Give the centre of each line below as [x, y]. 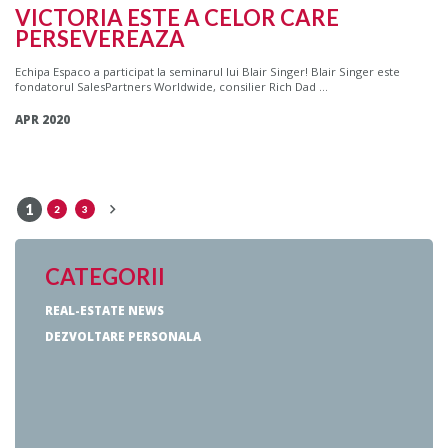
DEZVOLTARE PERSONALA [123, 337]
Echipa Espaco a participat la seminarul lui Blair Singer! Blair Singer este [207, 72]
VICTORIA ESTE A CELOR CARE [177, 18]
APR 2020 [42, 120]
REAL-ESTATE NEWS [104, 311]
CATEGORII [105, 277]
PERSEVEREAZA [100, 39]
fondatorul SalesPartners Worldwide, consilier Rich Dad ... [171, 87]
